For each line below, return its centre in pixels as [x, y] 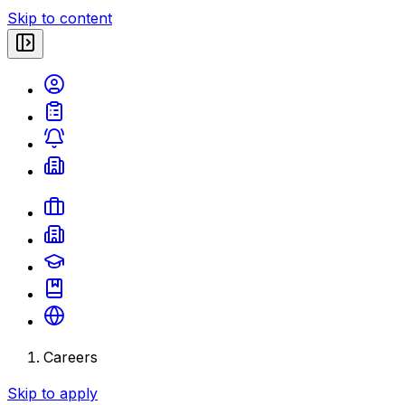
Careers [71, 357]
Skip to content [60, 18]
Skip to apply [52, 393]
